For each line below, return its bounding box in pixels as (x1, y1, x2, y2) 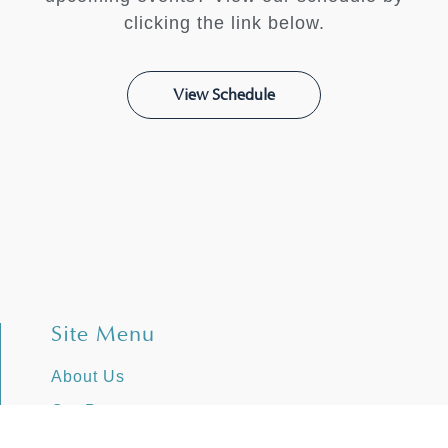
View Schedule (173, 85, 275, 105)
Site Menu (51, 321, 155, 348)
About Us (51, 368, 125, 386)
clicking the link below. (123, 12, 325, 33)
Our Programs (51, 402, 162, 420)
